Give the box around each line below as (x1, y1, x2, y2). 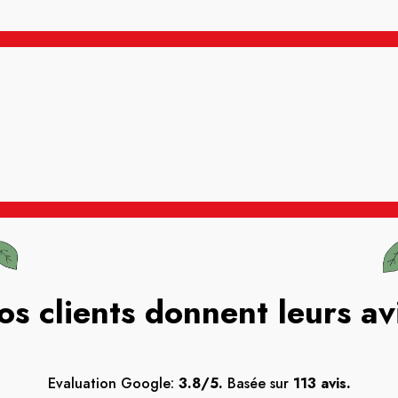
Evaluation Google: (47, 372, 179, 394)
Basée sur (222, 372, 293, 394)
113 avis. (292, 372, 351, 394)
